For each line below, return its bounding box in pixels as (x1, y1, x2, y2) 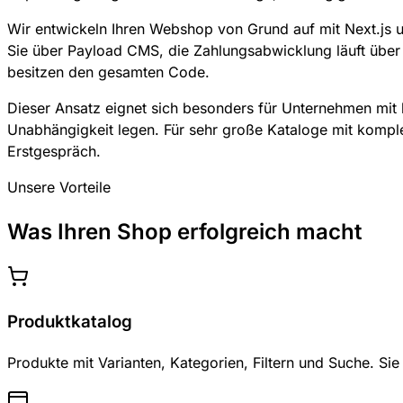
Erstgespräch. (7, 141, 101, 160)
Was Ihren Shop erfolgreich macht (7, 218, 362, 245)
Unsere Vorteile (7, 177, 111, 196)
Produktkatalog (7, 311, 132, 333)
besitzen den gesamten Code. (7, 62, 210, 81)
